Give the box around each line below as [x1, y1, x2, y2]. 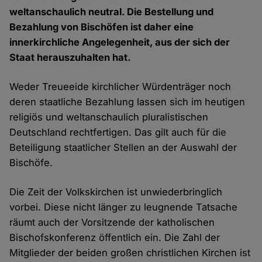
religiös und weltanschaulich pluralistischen [9, 111, 209, 123]
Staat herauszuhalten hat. [9, 51, 132, 64]
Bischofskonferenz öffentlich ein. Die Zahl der [9, 232, 220, 244]
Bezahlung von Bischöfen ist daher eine [9, 21, 194, 33]
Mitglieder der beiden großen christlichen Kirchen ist [9, 247, 251, 259]
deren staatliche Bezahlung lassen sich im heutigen [9, 96, 246, 108]
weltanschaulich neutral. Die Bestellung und [9, 6, 214, 18]
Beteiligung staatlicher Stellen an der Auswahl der [9, 142, 237, 154]
